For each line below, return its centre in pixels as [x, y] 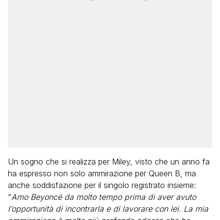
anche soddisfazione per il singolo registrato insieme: [102, 185]
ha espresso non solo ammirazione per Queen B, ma [102, 173]
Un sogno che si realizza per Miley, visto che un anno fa [109, 162]
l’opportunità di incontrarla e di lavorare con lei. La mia [108, 209]
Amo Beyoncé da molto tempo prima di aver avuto [104, 197]
